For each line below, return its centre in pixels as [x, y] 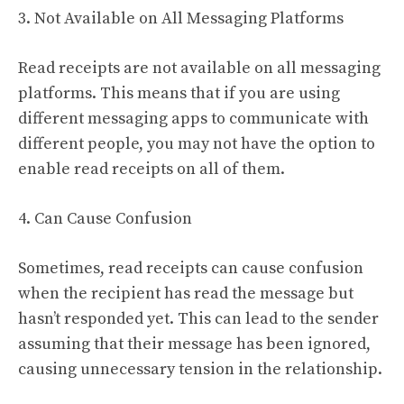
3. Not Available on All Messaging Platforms [181, 18]
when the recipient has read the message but [186, 293]
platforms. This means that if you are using [179, 93]
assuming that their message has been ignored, [194, 344]
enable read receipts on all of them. [151, 169]
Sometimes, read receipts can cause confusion [191, 268]
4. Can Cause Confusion [105, 218]
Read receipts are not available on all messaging [199, 68]
